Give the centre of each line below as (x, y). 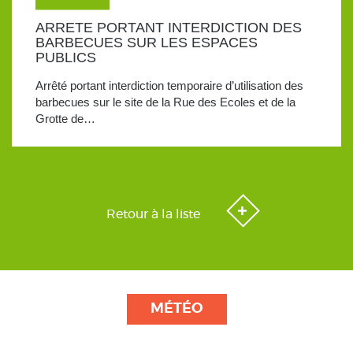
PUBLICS (66, 58)
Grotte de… (65, 119)
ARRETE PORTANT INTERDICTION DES (169, 28)
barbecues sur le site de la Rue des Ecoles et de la (165, 102)
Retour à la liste (155, 214)
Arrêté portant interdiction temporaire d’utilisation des (169, 85)
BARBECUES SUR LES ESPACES (147, 43)
